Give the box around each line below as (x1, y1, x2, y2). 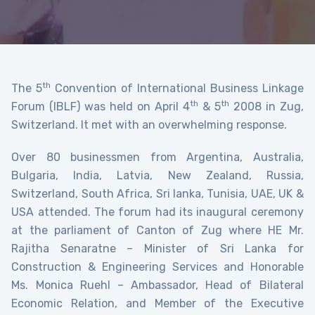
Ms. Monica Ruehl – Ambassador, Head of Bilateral (11, 278, 304, 292)
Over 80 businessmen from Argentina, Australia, (11, 150, 304, 165)
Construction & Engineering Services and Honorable (11, 260, 304, 274)
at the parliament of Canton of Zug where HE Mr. (11, 224, 304, 238)
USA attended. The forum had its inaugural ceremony (11, 205, 304, 219)
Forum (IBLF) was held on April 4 (11, 100, 190, 114)
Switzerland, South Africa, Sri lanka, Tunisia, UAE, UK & (11, 187, 304, 201)
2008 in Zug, (229, 100, 304, 114)
